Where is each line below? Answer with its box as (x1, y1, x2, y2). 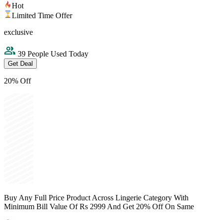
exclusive (4, 28, 33, 37)
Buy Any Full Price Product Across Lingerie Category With (4, 193, 189, 202)
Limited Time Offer (12, 11, 72, 20)
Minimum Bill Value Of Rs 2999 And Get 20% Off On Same (4, 202, 194, 211)
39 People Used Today (16, 50, 88, 58)
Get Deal (8, 60, 33, 68)
